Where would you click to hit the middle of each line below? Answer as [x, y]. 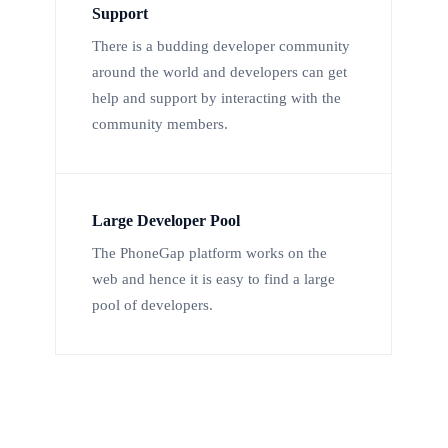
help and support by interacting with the [216, 98]
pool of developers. [152, 305]
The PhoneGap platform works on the [209, 253]
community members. [160, 124]
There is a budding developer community [221, 46]
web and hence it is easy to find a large [213, 279]
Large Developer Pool [166, 221]
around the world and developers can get [219, 72]
